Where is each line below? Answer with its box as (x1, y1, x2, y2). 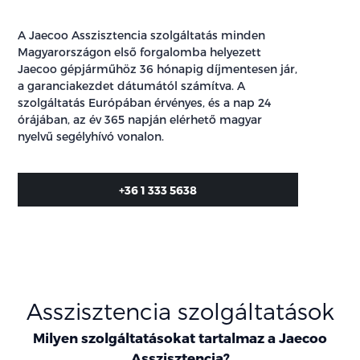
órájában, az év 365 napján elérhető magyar (18, 112, 263, 127)
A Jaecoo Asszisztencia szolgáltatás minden (18, 28, 266, 43)
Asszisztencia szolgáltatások (26, 297, 334, 324)
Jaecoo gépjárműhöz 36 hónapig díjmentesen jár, (18, 62, 298, 76)
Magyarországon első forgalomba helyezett (18, 45, 262, 59)
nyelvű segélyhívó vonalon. (18, 129, 165, 144)
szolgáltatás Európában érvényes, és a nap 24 (18, 96, 272, 110)
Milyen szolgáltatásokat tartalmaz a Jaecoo (33, 329, 327, 346)
